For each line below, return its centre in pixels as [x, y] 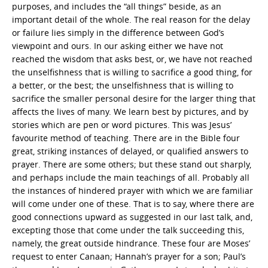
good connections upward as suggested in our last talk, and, [132, 217]
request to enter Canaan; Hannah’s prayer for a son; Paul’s [129, 256]
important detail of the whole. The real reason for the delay [131, 19]
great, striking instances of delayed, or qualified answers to [130, 151]
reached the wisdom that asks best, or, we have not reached [132, 59]
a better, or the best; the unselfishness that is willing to [123, 85]
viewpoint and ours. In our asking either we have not [118, 45]
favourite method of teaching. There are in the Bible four [126, 138]
